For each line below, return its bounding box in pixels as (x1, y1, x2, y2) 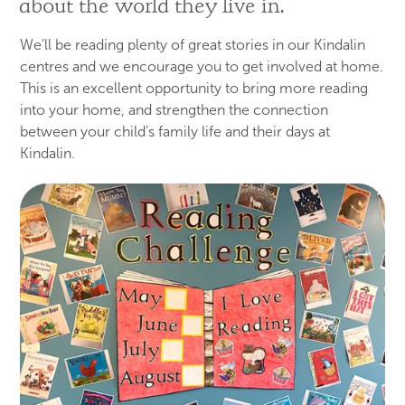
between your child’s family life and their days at (20, 124, 331, 139)
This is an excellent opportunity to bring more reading (20, 80, 369, 96)
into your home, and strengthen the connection (20, 102, 329, 118)
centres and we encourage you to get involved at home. (20, 59, 384, 74)
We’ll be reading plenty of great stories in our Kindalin (20, 37, 366, 52)
